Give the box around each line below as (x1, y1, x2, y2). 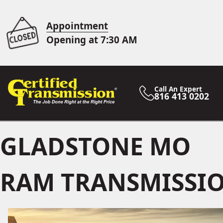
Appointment (46, 19, 109, 32)
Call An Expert (154, 84, 203, 94)
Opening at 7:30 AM (46, 33, 138, 46)
